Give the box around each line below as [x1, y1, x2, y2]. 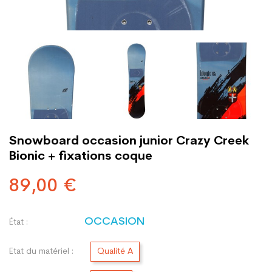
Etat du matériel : [9, 246, 73, 256]
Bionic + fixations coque [9, 151, 152, 163]
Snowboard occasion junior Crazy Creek [9, 135, 249, 148]
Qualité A [97, 247, 133, 256]
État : [9, 218, 28, 227]
